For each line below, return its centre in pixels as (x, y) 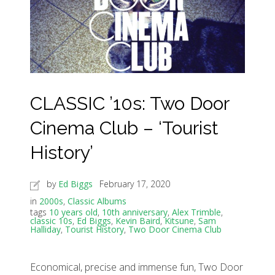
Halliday (45, 230)
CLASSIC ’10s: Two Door (130, 104)
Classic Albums (97, 201)
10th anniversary (135, 212)
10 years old (73, 212)
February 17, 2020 (135, 184)
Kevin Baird (138, 221)
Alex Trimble (196, 212)
